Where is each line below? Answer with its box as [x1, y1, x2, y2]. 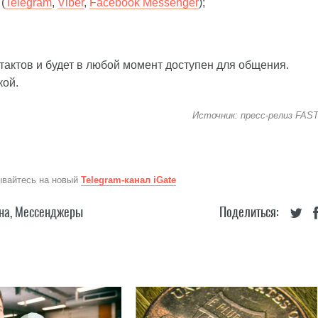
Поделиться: [219, 203, 279, 221]
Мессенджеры [15, 203, 83, 221]
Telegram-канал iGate [81, 175, 176, 185]
